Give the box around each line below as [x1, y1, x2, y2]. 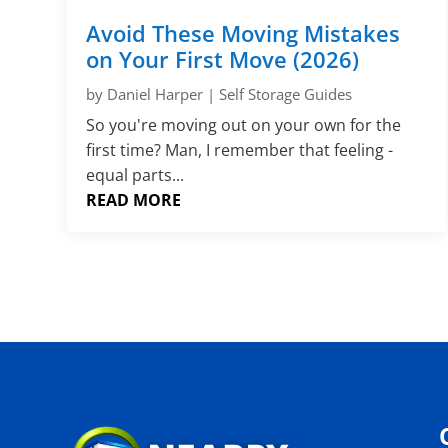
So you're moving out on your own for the [86, 113, 402, 136]
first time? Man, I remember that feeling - [86, 138, 394, 161]
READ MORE [86, 188, 182, 211]
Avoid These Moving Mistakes [86, 17, 401, 48]
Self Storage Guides [219, 83, 353, 104]
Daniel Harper [107, 83, 204, 104]
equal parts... [86, 163, 185, 186]
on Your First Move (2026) [86, 43, 360, 74]
